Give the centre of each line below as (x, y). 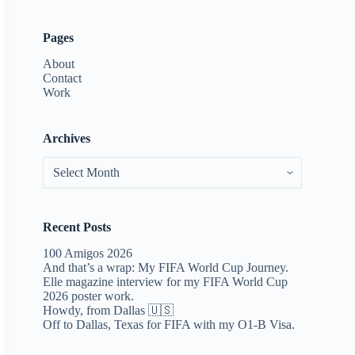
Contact (63, 78)
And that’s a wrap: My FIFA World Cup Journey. (166, 268)
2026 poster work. (89, 296)
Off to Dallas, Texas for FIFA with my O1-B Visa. (169, 325)
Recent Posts (77, 227)
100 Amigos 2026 (88, 254)
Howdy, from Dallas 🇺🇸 (109, 311)
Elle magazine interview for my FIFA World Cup (166, 282)
